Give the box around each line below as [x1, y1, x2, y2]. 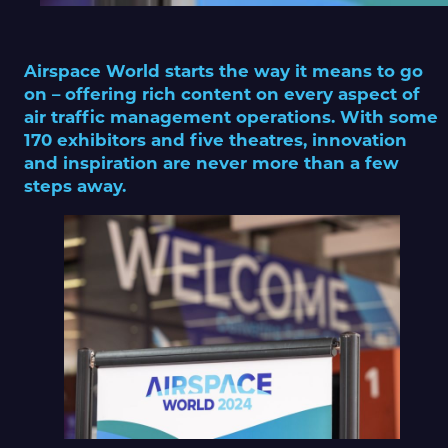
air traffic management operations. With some [24, 107, 438, 128]
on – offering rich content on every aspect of [24, 84, 420, 105]
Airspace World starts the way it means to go [24, 61, 423, 82]
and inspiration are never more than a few [24, 153, 399, 174]
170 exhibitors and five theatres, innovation [24, 130, 407, 151]
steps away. [24, 176, 126, 197]
